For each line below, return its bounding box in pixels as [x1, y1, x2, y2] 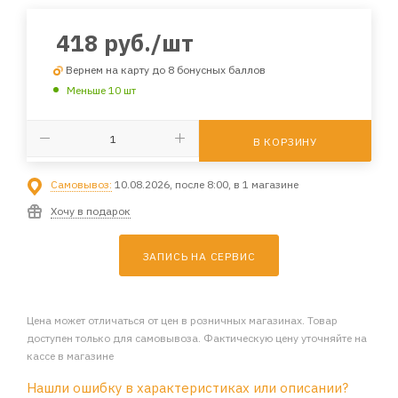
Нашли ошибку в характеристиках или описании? [27, 378, 348, 396]
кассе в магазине [27, 348, 114, 362]
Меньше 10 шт [67, 83, 136, 97]
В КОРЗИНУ [252, 134, 318, 148]
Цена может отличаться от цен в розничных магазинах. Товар [27, 313, 338, 327]
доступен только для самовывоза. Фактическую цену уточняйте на [27, 330, 367, 345]
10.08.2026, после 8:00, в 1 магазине [112, 177, 298, 191]
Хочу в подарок [51, 203, 131, 218]
